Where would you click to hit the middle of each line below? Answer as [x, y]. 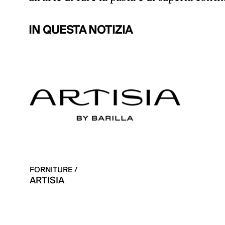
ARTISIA [47, 180]
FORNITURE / [53, 170]
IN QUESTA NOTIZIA [81, 30]
